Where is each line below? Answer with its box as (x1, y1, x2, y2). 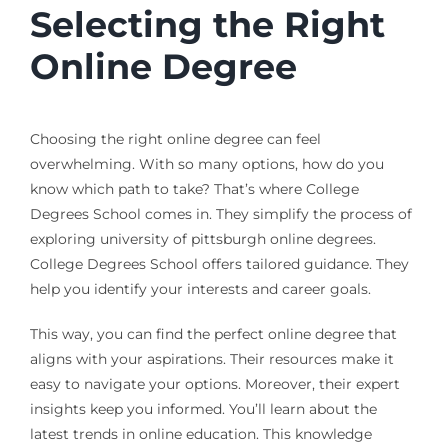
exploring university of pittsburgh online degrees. (29, 229, 376, 248)
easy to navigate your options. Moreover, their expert (29, 374, 400, 393)
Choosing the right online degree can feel (29, 129, 321, 148)
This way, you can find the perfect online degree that (29, 324, 397, 343)
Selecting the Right (29, 3, 385, 47)
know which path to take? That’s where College (29, 179, 359, 198)
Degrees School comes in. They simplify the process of (29, 204, 412, 223)
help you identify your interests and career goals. (29, 279, 371, 298)
